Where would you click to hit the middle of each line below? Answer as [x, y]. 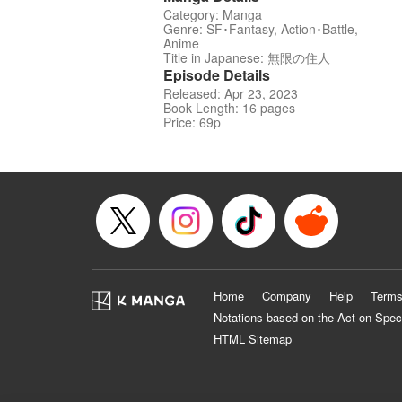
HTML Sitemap [253, 339]
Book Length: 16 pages [229, 108]
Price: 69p [192, 122]
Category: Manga [213, 15]
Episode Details [217, 75]
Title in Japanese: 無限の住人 [247, 58]
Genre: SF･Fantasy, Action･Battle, [261, 29]
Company [287, 296]
